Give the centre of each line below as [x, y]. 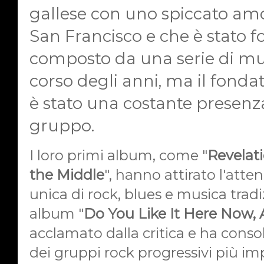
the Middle [67, 174]
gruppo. [62, 125]
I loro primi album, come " [118, 155]
